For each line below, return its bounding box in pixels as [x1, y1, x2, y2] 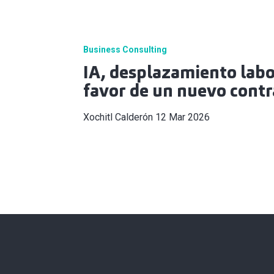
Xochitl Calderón [83, 111, 153, 124]
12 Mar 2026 [155, 111, 210, 124]
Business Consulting [83, 45, 167, 55]
